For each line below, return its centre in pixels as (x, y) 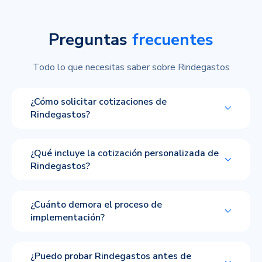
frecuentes (173, 39)
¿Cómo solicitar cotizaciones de (99, 101)
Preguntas (90, 39)
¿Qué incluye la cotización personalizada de (125, 153)
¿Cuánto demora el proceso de (96, 204)
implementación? (68, 217)
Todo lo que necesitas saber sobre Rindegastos (131, 67)
